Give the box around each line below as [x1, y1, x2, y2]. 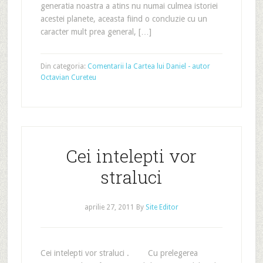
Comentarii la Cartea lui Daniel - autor [87, 62, 210, 70]
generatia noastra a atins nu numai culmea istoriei [40, 1, 218, 11]
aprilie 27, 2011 [84, 203, 134, 211]
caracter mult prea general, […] [40, 27, 151, 36]
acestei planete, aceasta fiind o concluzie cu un [40, 14, 207, 23]
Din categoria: [40, 62, 87, 70]
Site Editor [145, 203, 178, 211]
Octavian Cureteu [40, 73, 96, 82]
